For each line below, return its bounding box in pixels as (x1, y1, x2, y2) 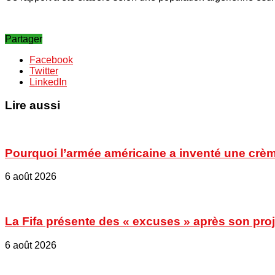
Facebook (29, 54, 73, 65)
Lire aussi (5, 99, 60, 112)
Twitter (29, 65, 58, 76)
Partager (5, 33, 42, 44)
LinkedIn (29, 76, 67, 87)
